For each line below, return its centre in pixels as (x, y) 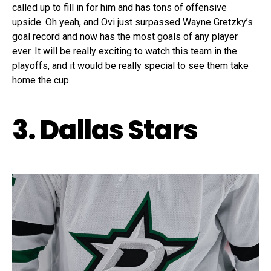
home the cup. (41, 80)
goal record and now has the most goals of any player (125, 37)
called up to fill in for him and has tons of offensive (119, 8)
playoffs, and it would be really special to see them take (130, 66)
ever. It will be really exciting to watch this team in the (125, 51)
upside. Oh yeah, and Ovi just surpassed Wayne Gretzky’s (132, 22)
